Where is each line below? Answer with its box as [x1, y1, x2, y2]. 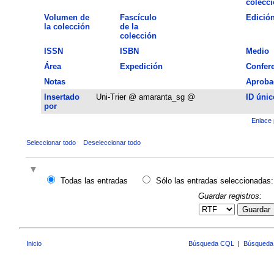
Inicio [26, 240, 42, 248]
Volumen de [43, 12, 89, 22]
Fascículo [119, 12, 157, 22]
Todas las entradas [60, 176, 128, 186]
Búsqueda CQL [188, 240, 234, 248]
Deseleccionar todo [83, 138, 141, 146]
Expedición [119, 61, 163, 71]
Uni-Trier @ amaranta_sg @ [95, 92, 195, 102]
